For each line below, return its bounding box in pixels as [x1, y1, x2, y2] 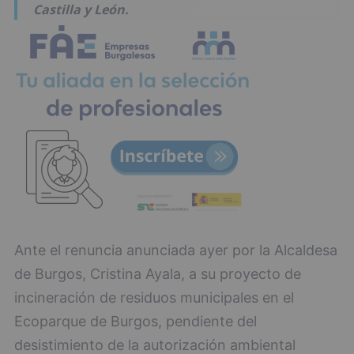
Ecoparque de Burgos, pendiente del [14, 313, 257, 330]
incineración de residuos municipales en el [14, 289, 294, 306]
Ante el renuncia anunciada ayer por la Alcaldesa [14, 242, 337, 258]
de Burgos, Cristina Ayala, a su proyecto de [14, 265, 301, 282]
